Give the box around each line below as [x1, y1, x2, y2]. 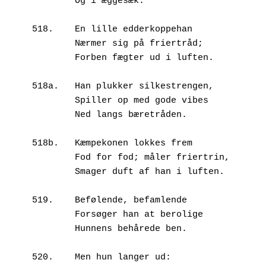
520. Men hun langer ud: [32, 252, 53, 263]
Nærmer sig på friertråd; [32, 39, 75, 49]
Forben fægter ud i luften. [32, 53, 75, 64]
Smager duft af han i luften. [32, 167, 75, 178]
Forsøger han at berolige [32, 210, 75, 220]
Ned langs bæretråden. [32, 110, 75, 121]
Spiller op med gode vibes [32, 96, 75, 106]
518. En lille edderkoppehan [32, 24, 53, 35]
